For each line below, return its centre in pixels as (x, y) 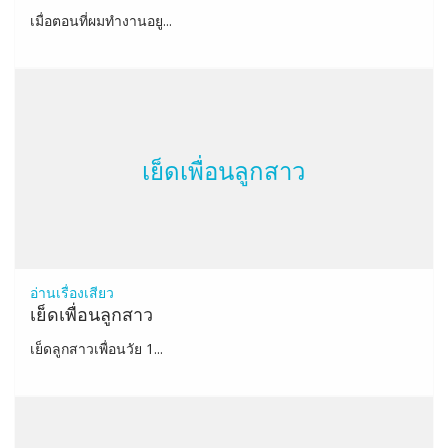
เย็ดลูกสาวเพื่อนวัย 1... (96, 348)
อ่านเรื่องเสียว (71, 292)
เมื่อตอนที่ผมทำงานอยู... (100, 20)
